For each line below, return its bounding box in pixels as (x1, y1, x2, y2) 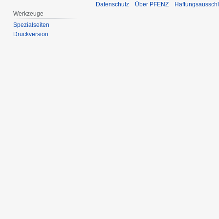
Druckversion (13, 31, 49, 38)
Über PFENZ (135, 1, 169, 8)
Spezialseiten (13, 22, 50, 29)
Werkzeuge (13, 10, 44, 17)
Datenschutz (96, 1, 129, 8)
